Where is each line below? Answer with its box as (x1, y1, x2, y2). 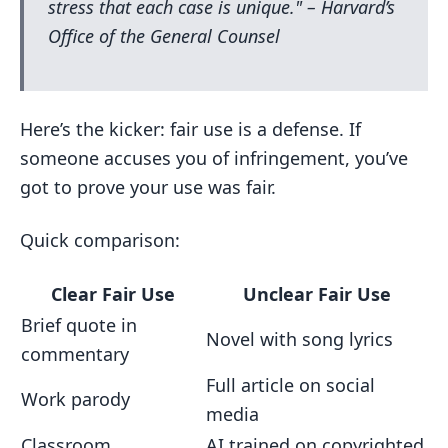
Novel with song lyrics (206, 327, 393, 351)
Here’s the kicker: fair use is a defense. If (20, 117, 361, 141)
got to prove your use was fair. (20, 175, 276, 199)
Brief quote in (21, 313, 137, 337)
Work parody (21, 387, 130, 411)
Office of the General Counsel (48, 24, 280, 48)
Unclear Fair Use (242, 282, 391, 306)
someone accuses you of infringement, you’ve (20, 146, 408, 170)
